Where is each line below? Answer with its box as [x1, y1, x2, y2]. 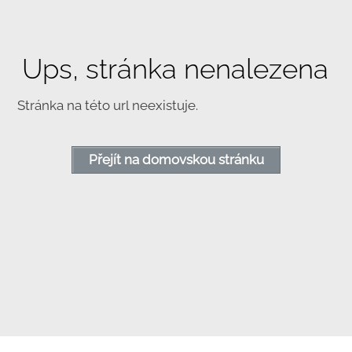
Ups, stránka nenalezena [22, 53, 329, 86]
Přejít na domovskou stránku [88, 152, 264, 168]
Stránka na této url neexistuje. [17, 97, 199, 114]
